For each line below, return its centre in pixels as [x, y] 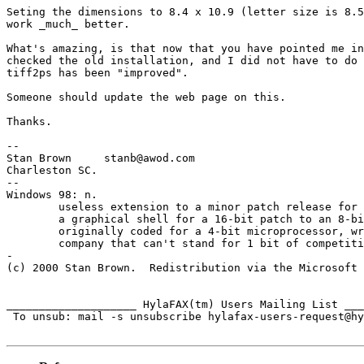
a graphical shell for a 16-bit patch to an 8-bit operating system [32, 219]
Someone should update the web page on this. [146, 97]
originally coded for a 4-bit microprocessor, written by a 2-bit [32, 231]
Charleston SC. [52, 170]
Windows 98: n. [52, 194]
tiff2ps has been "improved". [97, 72]
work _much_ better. [71, 24]
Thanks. [29, 121]
